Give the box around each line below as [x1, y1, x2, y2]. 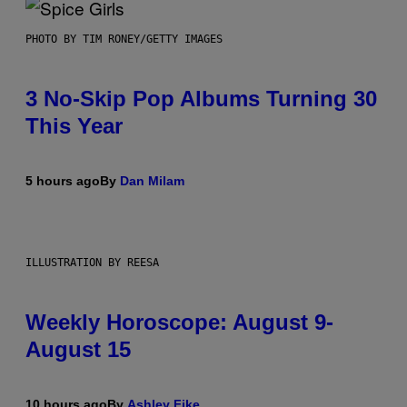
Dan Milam [120, 174, 184, 189]
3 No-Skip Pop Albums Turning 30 [25, 86, 377, 112]
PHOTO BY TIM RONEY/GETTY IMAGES [25, 33, 223, 46]
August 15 [25, 337, 131, 362]
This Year [25, 114, 123, 139]
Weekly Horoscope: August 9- [25, 310, 333, 335]
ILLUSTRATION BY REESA [25, 256, 159, 270]
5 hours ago [25, 174, 100, 189]
